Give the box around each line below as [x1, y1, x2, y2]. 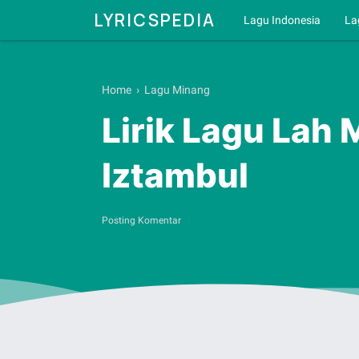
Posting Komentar [102, 214, 181, 226]
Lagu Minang [144, 83, 210, 96]
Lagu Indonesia [244, 14, 321, 26]
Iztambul [102, 155, 248, 196]
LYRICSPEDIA [94, 9, 216, 31]
